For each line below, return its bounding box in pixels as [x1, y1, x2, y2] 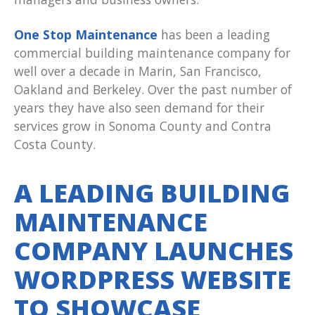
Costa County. [14, 136, 96, 153]
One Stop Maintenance [14, 26, 157, 44]
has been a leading [157, 26, 270, 44]
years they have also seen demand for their [14, 99, 264, 117]
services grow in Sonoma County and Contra [14, 117, 271, 135]
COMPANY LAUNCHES [14, 233, 293, 269]
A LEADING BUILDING [14, 176, 290, 211]
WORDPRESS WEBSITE [14, 262, 291, 297]
